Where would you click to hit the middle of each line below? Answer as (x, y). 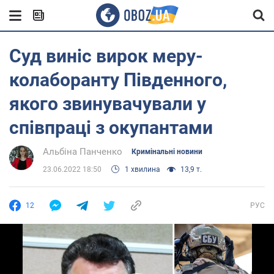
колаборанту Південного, (118, 80)
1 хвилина (143, 169)
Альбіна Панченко (83, 152)
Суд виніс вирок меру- (106, 56)
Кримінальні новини (167, 152)
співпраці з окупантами (111, 128)
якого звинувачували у (108, 104)
